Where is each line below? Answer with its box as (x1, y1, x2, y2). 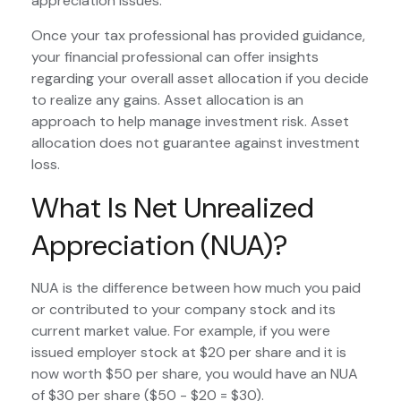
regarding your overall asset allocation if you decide (31, 69, 369, 88)
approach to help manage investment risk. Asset (31, 112, 349, 131)
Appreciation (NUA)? (31, 226, 287, 264)
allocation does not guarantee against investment (31, 133, 360, 152)
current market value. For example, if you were (31, 321, 330, 340)
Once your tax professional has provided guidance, (31, 26, 365, 45)
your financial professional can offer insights (31, 47, 319, 66)
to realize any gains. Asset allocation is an (31, 90, 303, 109)
